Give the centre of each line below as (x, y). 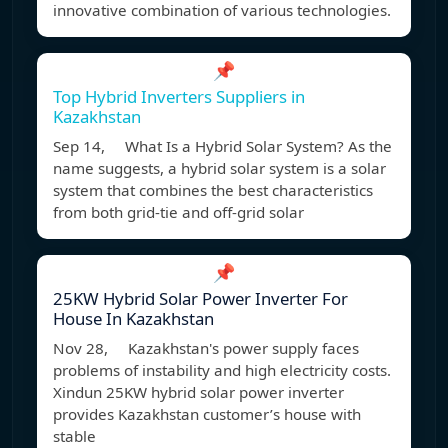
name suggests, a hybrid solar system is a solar (219, 168)
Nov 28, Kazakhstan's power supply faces (206, 348)
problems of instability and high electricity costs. (222, 370)
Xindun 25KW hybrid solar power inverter (198, 392)
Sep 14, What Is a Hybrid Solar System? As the (222, 146)
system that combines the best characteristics (213, 190)
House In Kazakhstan (133, 319)
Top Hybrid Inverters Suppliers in (179, 97)
